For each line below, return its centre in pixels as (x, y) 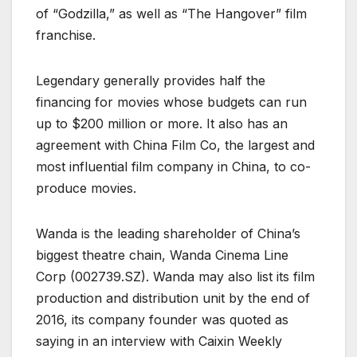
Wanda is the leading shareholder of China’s (168, 233)
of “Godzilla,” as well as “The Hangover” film (171, 13)
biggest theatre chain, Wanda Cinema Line (162, 255)
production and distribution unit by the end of (173, 298)
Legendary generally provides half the (151, 80)
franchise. (66, 35)
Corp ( (55, 276)
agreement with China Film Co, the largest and (175, 145)
